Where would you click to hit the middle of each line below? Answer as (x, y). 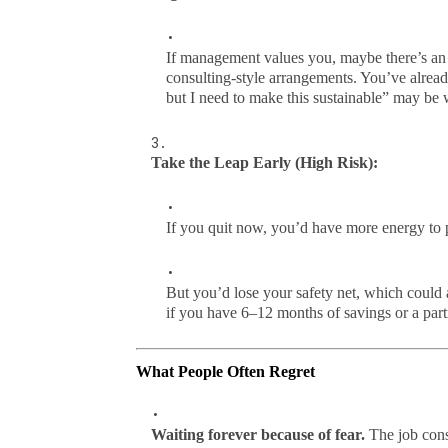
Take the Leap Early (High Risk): (264, 162)
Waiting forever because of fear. (257, 434)
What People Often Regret (225, 371)
